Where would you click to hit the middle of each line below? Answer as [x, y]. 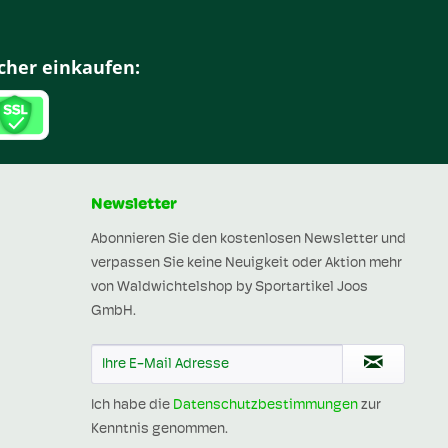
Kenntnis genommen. [159, 429]
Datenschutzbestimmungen [265, 405]
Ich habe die [132, 405]
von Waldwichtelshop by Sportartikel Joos [229, 287]
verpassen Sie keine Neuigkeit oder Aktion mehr [246, 263]
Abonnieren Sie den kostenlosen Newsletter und [248, 239]
